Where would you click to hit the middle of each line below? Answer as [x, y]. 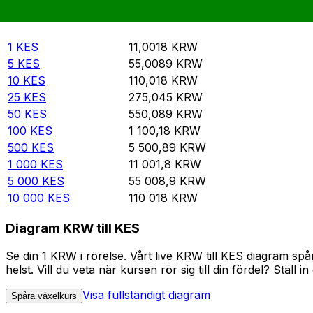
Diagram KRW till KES [73, 228]
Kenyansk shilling [56, 30]
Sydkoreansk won [179, 30]
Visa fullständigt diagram [146, 295]
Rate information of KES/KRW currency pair [131, 14]
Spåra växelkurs [44, 296]
